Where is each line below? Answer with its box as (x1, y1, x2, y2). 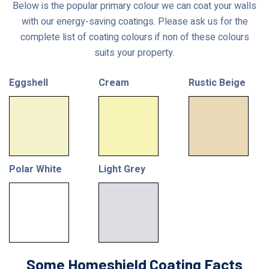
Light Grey (98, 162, 146, 177)
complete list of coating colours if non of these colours (20, 29, 249, 44)
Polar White (9, 162, 62, 177)
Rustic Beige (188, 75, 246, 90)
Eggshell (9, 75, 48, 90)
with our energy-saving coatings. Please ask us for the (21, 14, 248, 29)
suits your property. (94, 45, 175, 60)
